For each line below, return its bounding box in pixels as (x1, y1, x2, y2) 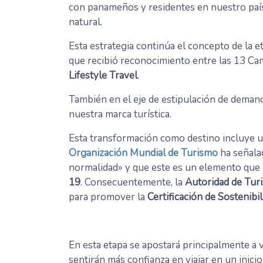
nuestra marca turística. (69, 107, 171, 122)
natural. (69, 15, 102, 29)
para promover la (69, 190, 147, 204)
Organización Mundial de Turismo (69, 146, 218, 160)
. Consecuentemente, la (80, 176, 183, 190)
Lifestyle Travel (69, 69, 137, 83)
